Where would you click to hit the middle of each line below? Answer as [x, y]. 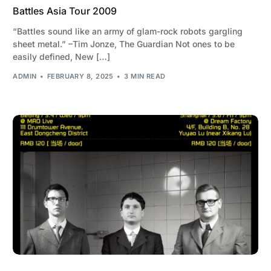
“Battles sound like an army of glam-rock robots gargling [128, 31]
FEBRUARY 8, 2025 [80, 76]
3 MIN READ [145, 76]
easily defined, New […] [62, 57]
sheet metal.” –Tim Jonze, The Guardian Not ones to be [124, 44]
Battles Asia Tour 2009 [65, 11]
